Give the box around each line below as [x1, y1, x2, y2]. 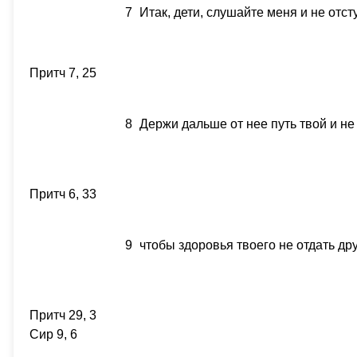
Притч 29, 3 [29, 308, 96, 322]
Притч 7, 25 [29, 66, 96, 80]
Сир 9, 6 [29, 328, 77, 341]
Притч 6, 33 [29, 187, 96, 201]
